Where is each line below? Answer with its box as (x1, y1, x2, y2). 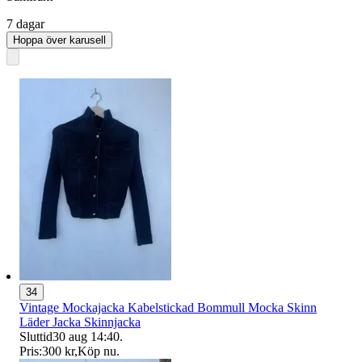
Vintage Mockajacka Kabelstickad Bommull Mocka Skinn (19, 300, 317, 314)
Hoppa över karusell (13, 33, 106, 46)
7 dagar (6, 16, 44, 31)
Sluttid (19, 329, 53, 343)
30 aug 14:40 (53, 329, 120, 343)
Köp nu (78, 343, 116, 358)
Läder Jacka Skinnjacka (19, 314, 141, 329)
